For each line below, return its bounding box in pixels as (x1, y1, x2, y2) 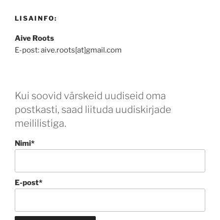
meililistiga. (15, 117, 66, 130)
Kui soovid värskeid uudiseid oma (15, 90, 166, 102)
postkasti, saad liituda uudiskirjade (15, 104, 171, 116)
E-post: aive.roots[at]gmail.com (15, 45, 122, 55)
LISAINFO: (15, 14, 57, 23)
